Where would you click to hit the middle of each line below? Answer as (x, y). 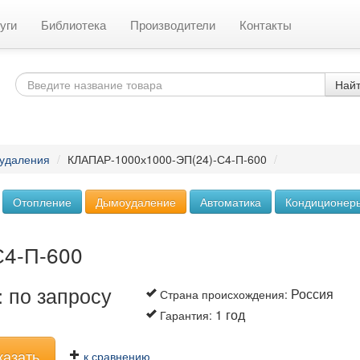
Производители (173, 24)
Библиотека (74, 24)
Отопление (42, 202)
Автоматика (231, 202)
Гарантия (185, 315)
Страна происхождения (223, 294)
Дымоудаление (136, 202)
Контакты (266, 24)
